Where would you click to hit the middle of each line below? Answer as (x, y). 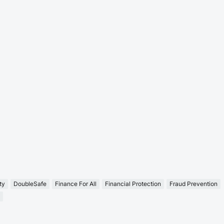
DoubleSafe (30, 184)
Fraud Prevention (193, 184)
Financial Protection (133, 184)
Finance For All (76, 184)
